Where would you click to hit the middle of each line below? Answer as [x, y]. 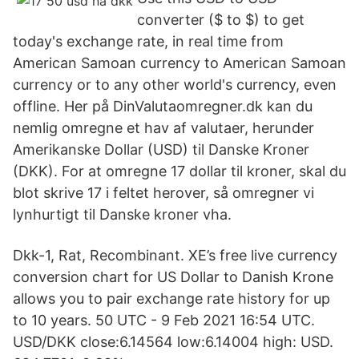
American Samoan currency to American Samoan [179, 63]
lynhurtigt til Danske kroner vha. [122, 214]
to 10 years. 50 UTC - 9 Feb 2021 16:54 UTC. [164, 320]
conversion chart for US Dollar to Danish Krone [173, 277]
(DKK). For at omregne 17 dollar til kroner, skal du [179, 171]
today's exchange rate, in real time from [148, 41]
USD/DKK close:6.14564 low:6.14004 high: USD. [173, 342]
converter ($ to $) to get [221, 20]
